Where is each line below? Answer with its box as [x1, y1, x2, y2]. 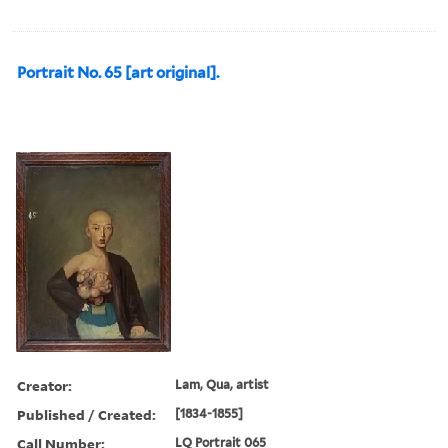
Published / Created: [17, 404, 156, 424]
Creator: [17, 375, 72, 395]
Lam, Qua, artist [175, 376, 270, 392]
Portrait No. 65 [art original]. [17, 63, 219, 82]
